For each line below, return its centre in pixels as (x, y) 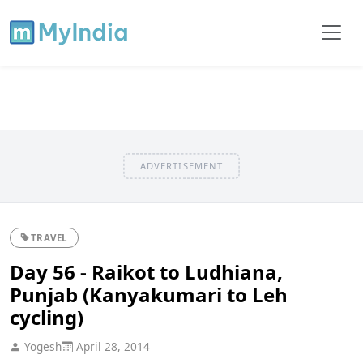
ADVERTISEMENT (181, 165)
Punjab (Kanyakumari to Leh (149, 294)
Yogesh (41, 346)
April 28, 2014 (111, 346)
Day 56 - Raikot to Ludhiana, (146, 271)
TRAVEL (49, 237)
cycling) (47, 317)
